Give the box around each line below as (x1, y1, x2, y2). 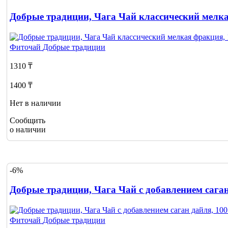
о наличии (10, 125, 46, 134)
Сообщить (10, 116, 45, 125)
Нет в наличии (10, 98, 61, 107)
